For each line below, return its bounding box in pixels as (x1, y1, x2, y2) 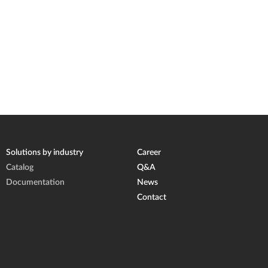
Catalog (6, 163, 33, 172)
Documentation (6, 178, 65, 187)
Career (137, 148, 161, 157)
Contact (137, 193, 166, 202)
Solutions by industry (6, 148, 83, 157)
